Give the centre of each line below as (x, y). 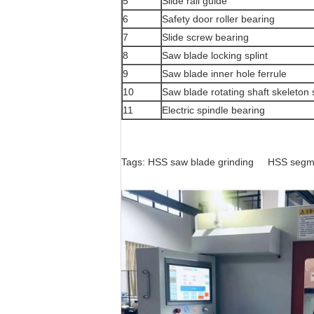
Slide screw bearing (205, 37)
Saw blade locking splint (215, 55)
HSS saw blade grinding (201, 162)
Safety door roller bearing (218, 19)
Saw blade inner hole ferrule (224, 74)
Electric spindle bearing (213, 110)
